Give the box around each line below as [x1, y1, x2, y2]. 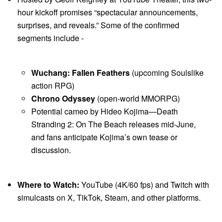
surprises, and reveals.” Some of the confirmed [17, 19, 179, 31]
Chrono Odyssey [31, 92, 95, 104]
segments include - [17, 32, 84, 44]
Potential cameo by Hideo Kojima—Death [31, 105, 178, 117]
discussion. [31, 144, 71, 156]
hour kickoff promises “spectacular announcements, [17, 6, 198, 18]
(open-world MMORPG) [95, 92, 180, 104]
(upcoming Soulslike [130, 66, 204, 78]
